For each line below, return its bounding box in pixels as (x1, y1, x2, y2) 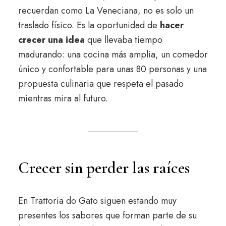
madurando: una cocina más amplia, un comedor (18, 48, 208, 61)
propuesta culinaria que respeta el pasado (18, 77, 184, 90)
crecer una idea (18, 33, 85, 46)
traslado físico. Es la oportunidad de (18, 19, 160, 32)
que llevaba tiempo (84, 33, 162, 46)
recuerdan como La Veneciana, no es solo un (18, 4, 194, 17)
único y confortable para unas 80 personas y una (18, 63, 207, 76)
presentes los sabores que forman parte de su (18, 209, 197, 222)
